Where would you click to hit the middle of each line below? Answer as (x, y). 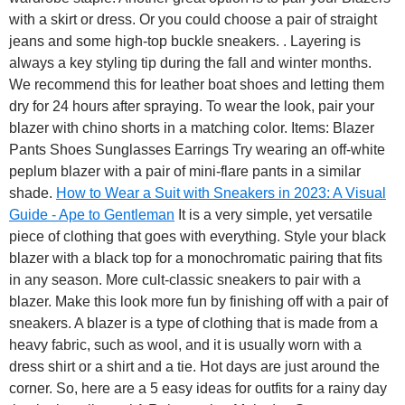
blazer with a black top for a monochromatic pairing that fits (196, 259)
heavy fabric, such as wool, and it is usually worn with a (185, 345)
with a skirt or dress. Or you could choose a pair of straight (193, 20)
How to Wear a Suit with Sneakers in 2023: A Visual (221, 193)
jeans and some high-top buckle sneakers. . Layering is (185, 42)
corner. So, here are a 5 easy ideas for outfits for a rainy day (198, 389)
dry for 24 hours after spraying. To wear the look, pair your (192, 107)
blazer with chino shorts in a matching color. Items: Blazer (192, 128)
